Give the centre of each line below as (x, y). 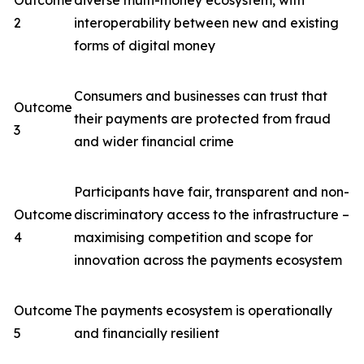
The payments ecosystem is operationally (203, 310)
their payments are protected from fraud (202, 119)
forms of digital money (145, 45)
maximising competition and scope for (193, 237)
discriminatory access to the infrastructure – (212, 214)
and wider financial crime (154, 141)
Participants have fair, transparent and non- (212, 192)
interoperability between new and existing (206, 23)
